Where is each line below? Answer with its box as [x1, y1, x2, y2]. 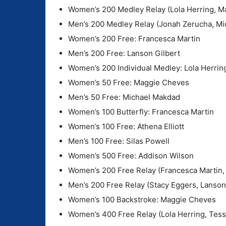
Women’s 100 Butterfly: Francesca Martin [68, 106, 214, 117]
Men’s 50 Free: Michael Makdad [68, 92, 180, 102]
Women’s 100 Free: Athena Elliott [68, 121, 184, 131]
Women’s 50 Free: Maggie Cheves [68, 77, 189, 87]
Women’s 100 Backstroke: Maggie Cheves [68, 194, 216, 204]
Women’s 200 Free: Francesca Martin [68, 33, 200, 43]
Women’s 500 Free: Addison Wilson [68, 150, 194, 160]
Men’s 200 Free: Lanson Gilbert [68, 48, 180, 58]
